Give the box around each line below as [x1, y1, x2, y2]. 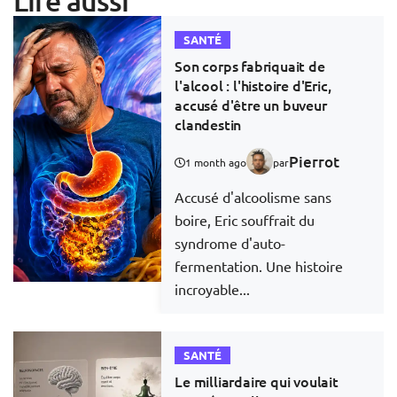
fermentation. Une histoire [175, 257, 344, 276]
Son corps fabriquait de [175, 56, 325, 76]
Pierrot [289, 152, 340, 173]
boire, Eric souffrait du [175, 211, 315, 230]
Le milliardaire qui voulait [175, 371, 339, 392]
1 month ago [185, 155, 247, 170]
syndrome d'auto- [175, 234, 286, 253]
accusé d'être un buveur [175, 95, 327, 115]
